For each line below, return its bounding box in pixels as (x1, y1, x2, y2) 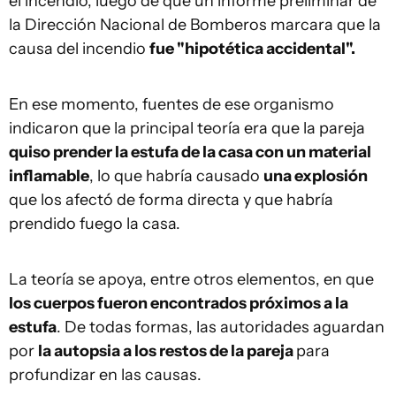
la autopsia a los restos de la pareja (38, 341, 296, 361)
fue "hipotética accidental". (149, 39, 355, 58)
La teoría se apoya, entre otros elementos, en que (9, 270, 374, 289)
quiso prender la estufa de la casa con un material (9, 142, 371, 162)
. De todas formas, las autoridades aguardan (57, 317, 385, 337)
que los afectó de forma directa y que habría (9, 190, 333, 209)
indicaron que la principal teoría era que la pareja (9, 118, 365, 138)
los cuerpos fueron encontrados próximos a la (9, 293, 348, 313)
